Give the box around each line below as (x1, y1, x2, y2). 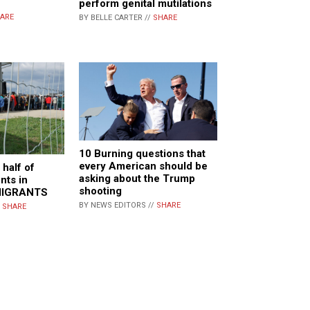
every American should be (79, 159, 208, 172)
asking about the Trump (79, 172, 195, 185)
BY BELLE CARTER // (79, 12, 153, 22)
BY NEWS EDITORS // (79, 200, 156, 210)
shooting (79, 184, 122, 197)
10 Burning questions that (79, 147, 206, 160)
